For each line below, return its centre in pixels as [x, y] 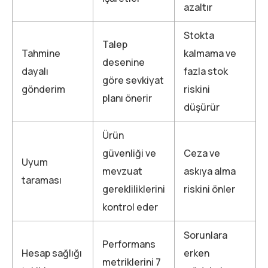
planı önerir [127, 98]
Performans [129, 244]
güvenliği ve [129, 153]
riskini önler [209, 189]
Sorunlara [205, 235]
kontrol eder [130, 207]
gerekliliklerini [134, 189]
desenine [124, 62]
